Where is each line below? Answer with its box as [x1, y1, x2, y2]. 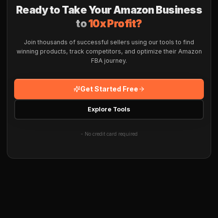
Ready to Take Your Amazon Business [16, 3, 202, 16]
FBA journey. [91, 56, 127, 64]
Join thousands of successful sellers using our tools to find [24, 38, 194, 46]
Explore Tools [88, 106, 130, 113]
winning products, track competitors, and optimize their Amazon [16, 47, 202, 55]
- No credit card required [80, 130, 138, 137]
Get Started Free [80, 84, 138, 93]
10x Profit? [88, 17, 142, 30]
